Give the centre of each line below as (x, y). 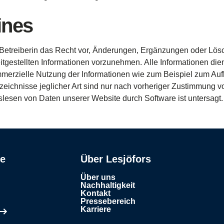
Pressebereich (108, 201)
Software (160, 98)
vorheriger (151, 86)
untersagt (204, 98)
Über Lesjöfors (115, 159)
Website (106, 98)
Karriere (95, 209)
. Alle (150, 62)
